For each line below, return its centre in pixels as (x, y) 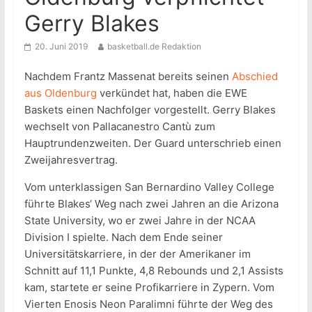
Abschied (255, 77)
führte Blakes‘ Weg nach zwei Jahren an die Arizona (151, 204)
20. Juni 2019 (61, 47)
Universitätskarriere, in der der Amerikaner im (137, 254)
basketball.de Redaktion (154, 47)
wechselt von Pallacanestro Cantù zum (119, 127)
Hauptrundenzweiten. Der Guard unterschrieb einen (153, 143)
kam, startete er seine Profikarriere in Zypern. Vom (149, 288)
